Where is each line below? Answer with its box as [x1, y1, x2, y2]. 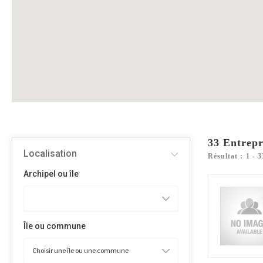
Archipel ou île [23, 169, 79, 178]
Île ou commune [23, 221, 86, 231]
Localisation [23, 148, 77, 159]
